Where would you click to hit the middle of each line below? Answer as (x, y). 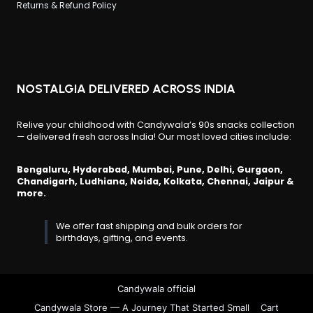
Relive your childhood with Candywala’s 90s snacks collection (156, 124)
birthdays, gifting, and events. (122, 238)
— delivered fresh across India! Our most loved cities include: (154, 136)
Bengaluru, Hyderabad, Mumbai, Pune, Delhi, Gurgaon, (150, 169)
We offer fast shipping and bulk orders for (149, 226)
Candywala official (156, 288)
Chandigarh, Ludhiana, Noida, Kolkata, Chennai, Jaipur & (155, 181)
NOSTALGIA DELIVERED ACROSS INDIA (126, 88)
